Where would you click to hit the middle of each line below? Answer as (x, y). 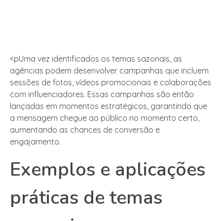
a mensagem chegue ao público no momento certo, (105, 118)
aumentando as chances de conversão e (85, 130)
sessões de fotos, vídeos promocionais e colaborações (110, 83)
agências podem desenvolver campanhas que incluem (109, 71)
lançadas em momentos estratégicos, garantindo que (109, 106)
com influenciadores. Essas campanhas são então (102, 94)
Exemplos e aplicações (108, 170)
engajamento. (35, 142)
